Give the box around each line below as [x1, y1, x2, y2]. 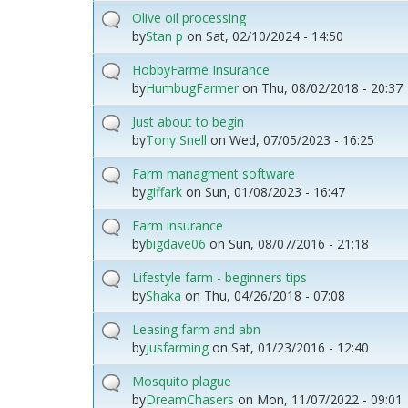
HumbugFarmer [146, 78, 239, 97]
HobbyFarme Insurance [132, 60, 270, 78]
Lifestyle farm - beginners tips [132, 268, 307, 286]
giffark [146, 182, 182, 200]
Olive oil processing [132, 8, 246, 26]
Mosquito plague [132, 372, 231, 390]
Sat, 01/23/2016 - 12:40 [231, 338, 369, 356]
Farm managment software [132, 164, 295, 182]
